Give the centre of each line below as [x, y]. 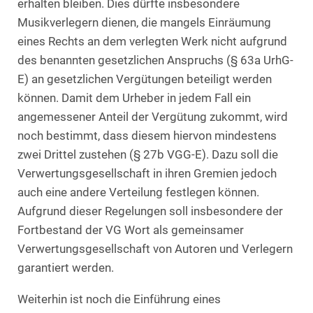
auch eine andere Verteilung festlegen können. [138, 193]
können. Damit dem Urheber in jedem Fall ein [134, 99]
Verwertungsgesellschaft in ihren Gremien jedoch [147, 174]
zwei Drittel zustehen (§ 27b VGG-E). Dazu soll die [148, 155]
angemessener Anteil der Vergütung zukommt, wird [153, 117]
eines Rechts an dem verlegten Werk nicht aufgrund [152, 42]
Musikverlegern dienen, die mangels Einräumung [144, 23]
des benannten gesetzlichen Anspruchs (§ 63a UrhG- [155, 61]
